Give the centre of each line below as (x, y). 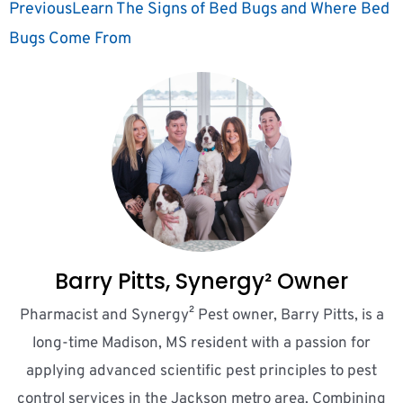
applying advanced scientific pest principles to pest (201, 371)
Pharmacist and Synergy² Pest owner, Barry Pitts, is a (201, 315)
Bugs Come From (70, 39)
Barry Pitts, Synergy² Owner (201, 281)
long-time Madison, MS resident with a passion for (201, 343)
